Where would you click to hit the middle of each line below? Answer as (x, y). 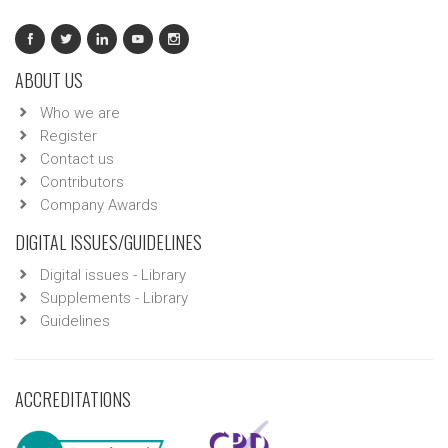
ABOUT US (49, 80)
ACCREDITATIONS (73, 399)
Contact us (77, 159)
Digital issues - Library (113, 275)
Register (68, 136)
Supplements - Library (114, 298)
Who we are (80, 113)
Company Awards (99, 205)
